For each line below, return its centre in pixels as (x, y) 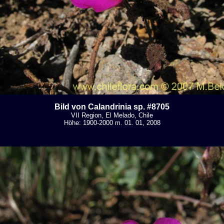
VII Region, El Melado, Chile (112, 115)
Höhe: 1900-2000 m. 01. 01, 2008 (112, 123)
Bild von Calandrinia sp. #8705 (112, 107)
